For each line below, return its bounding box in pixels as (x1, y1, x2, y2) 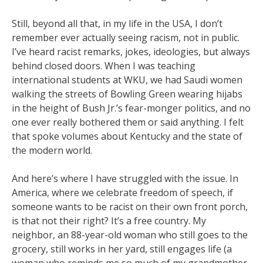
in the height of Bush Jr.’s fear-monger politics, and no (12, 102, 251, 114)
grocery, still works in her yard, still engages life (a (12, 242, 232, 255)
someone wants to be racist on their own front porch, (12, 200, 248, 213)
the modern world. (12, 144, 92, 157)
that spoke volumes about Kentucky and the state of (12, 130, 242, 143)
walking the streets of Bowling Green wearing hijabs (12, 87, 242, 100)
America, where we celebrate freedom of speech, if (12, 186, 233, 199)
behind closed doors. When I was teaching (12, 59, 195, 72)
